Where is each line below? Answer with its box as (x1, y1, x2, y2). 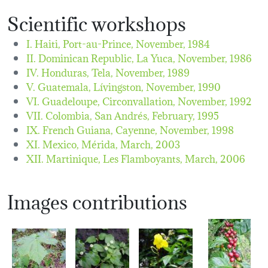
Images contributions (7, 185, 187, 215)
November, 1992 (178, 92, 252, 109)
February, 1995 (152, 106, 219, 123)
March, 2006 (185, 150, 245, 166)
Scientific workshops (7, 7, 186, 37)
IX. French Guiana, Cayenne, (26, 121, 160, 138)
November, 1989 (115, 63, 190, 80)
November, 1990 (146, 78, 221, 95)
